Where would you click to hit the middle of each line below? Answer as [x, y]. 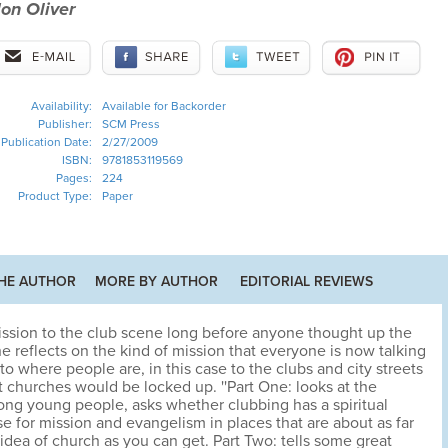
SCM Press [130, 124]
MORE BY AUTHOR [156, 281]
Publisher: [64, 124]
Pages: [73, 178]
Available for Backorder [163, 106]
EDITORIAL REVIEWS [306, 281]
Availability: [61, 106]
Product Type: [54, 196]
